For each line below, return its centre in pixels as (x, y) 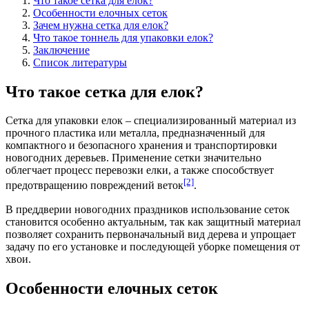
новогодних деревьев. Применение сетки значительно (133, 158)
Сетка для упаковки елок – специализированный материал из (151, 121)
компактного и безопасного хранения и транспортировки (141, 146)
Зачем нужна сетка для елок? (101, 25)
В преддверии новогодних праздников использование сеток (148, 209)
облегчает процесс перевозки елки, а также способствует (140, 170)
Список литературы (80, 62)
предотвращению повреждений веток (94, 186)
